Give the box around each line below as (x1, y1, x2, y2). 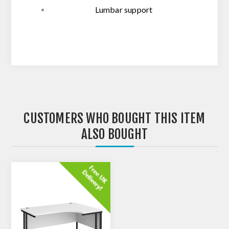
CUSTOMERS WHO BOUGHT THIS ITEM (24, 110, 205, 127)
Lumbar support (95, 5, 153, 15)
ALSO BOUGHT (81, 126, 148, 143)
